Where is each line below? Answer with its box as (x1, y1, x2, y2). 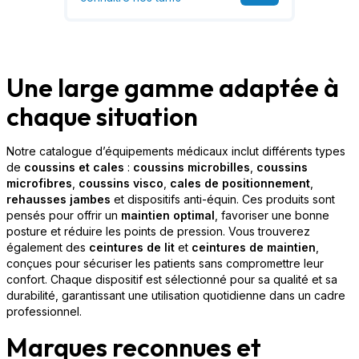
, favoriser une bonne (215, 208, 329, 222)
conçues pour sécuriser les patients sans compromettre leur (6, 256, 324, 270)
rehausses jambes (6, 192, 111, 206)
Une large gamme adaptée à (6, 71, 339, 103)
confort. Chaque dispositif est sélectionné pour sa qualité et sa (6, 272, 337, 286)
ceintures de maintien (192, 240, 316, 254)
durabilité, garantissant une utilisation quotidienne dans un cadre (6, 288, 345, 302)
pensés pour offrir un (6, 208, 121, 222)
